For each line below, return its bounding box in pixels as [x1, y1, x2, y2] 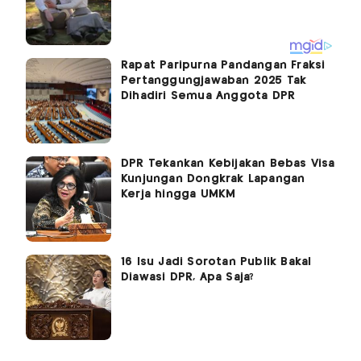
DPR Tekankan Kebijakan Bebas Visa [121, 158, 335, 170]
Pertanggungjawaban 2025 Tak [121, 75, 307, 87]
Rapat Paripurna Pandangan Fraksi [121, 60, 326, 72]
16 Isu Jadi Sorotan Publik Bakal [121, 256, 312, 268]
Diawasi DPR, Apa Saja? [121, 272, 255, 284]
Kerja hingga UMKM [121, 189, 236, 201]
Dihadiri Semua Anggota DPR [121, 90, 296, 102]
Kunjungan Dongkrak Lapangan [121, 173, 305, 185]
